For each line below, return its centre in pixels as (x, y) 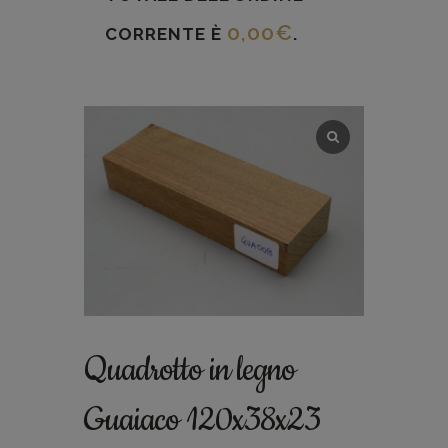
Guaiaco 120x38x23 (202, 420)
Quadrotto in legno (189, 370)
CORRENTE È (166, 33)
